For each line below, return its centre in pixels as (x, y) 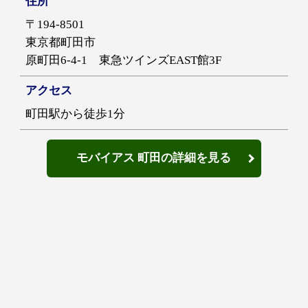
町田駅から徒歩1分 (76, 114)
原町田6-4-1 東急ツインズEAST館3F (124, 60)
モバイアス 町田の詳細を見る (154, 158)
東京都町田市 (61, 43)
